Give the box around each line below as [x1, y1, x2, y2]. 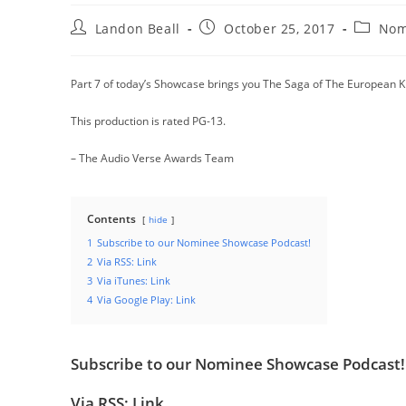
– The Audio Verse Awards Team [71, 150, 234, 166]
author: [70, 35, 119, 53]
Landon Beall [94, 20, 180, 37]
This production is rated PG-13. [71, 113, 226, 129]
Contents [87, 211, 136, 227]
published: [198, 35, 270, 53]
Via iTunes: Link [97, 274, 170, 287]
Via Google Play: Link [97, 293, 196, 306]
